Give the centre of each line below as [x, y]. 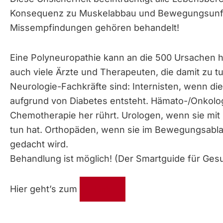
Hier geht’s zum [45, 189]
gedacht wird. [39, 144]
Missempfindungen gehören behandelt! [95, 27]
